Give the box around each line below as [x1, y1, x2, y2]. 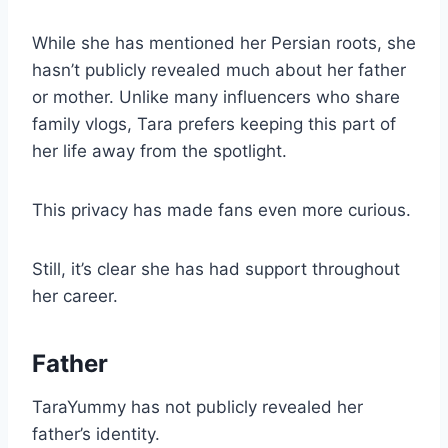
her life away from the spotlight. [32, 141, 287, 162]
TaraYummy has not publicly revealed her [32, 397, 363, 418]
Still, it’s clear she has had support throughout [32, 259, 400, 280]
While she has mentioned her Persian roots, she [32, 33, 416, 54]
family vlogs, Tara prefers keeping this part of [32, 114, 396, 135]
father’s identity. [32, 424, 160, 445]
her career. [32, 286, 118, 307]
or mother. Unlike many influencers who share [32, 87, 400, 108]
